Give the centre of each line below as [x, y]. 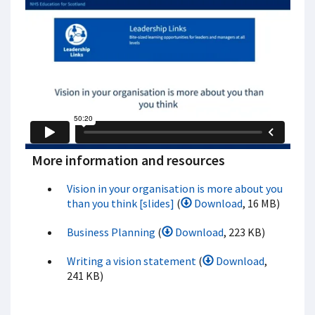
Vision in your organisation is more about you [175, 188]
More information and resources [128, 160]
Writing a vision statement [131, 261]
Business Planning [111, 232]
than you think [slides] [121, 203]
